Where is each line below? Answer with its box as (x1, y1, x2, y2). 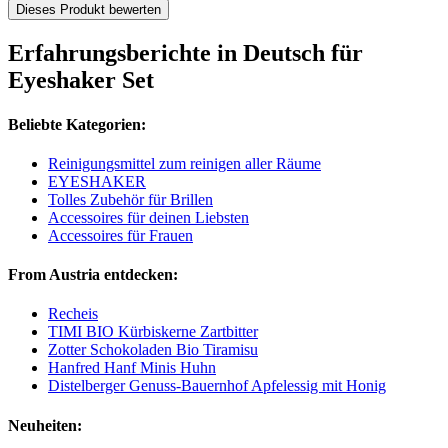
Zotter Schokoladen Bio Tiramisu (48, 341, 258, 359)
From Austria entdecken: (8, 266, 178, 284)
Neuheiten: (8, 416, 82, 434)
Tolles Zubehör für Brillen (48, 190, 213, 208)
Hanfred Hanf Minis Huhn (48, 359, 216, 377)
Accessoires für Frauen (48, 226, 193, 244)
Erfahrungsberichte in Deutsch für (8, 40, 363, 67)
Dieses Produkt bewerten (16, 2, 161, 18)
